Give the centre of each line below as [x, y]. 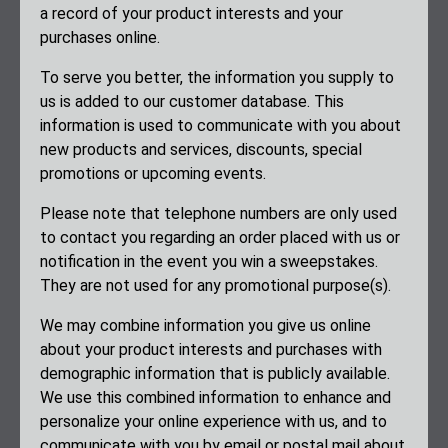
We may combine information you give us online [205, 326]
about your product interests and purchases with [211, 350]
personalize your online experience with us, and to [213, 422]
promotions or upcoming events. [153, 174]
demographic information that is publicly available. [215, 374]
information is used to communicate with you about [220, 126]
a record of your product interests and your [191, 14]
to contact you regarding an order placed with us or [220, 238]
